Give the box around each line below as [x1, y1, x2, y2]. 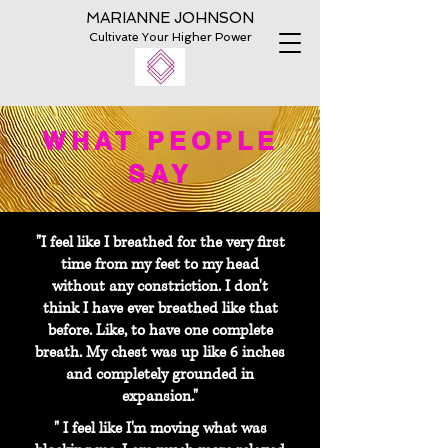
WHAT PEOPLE [41, 126, 279, 156]
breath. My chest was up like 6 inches [35, 342, 285, 363]
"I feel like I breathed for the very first [35, 232, 285, 253]
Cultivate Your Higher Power [88, 30, 252, 44]
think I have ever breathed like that [42, 298, 278, 319]
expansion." [122, 386, 198, 407]
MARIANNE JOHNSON [86, 9, 254, 27]
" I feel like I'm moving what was [53, 418, 267, 439]
